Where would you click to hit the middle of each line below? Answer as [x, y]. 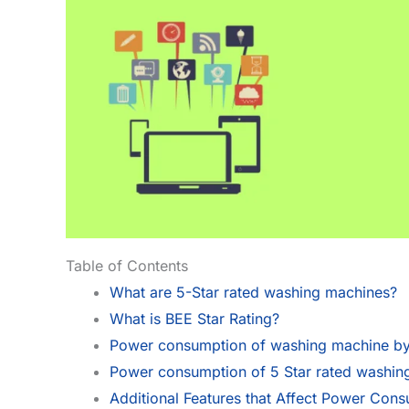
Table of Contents [127, 265]
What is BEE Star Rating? [194, 318]
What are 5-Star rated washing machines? [253, 292]
